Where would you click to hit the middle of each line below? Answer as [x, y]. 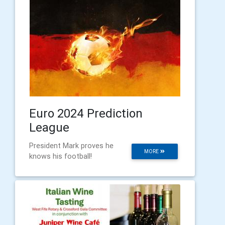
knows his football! [61, 156]
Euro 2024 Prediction [86, 113]
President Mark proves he [71, 145]
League [49, 127]
